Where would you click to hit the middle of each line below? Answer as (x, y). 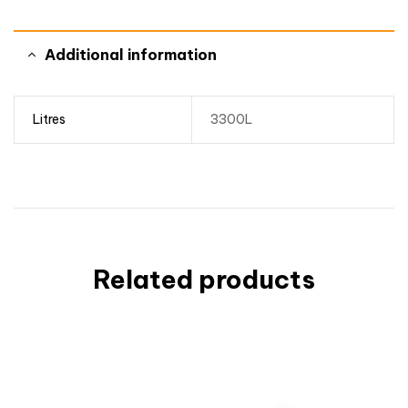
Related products (204, 279)
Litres (49, 119)
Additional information (131, 55)
